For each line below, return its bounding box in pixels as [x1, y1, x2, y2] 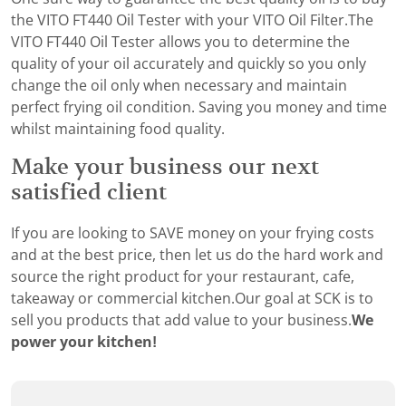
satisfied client [11, 180, 167, 205]
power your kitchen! [11, 334, 157, 351]
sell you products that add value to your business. [11, 313, 352, 329]
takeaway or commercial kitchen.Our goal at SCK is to [11, 291, 373, 307]
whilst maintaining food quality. [11, 121, 225, 138]
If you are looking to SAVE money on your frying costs [11, 226, 374, 242]
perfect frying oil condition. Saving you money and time [11, 100, 387, 116]
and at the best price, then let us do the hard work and [11, 247, 383, 264]
